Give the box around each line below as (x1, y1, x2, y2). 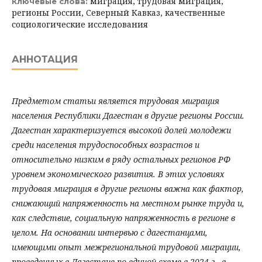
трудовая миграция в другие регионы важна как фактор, (12, 182, 244, 194)
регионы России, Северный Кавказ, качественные (12, 6, 225, 18)
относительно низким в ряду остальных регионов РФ (12, 153, 230, 165)
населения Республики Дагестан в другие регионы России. (12, 109, 244, 121)
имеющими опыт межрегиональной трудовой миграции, (12, 241, 241, 253)
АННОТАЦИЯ (12, 53, 78, 65)
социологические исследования (12, 18, 148, 30)
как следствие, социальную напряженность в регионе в (12, 212, 235, 223)
